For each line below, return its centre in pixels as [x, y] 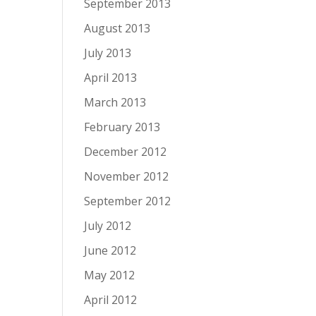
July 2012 [108, 226]
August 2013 [117, 28]
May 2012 [110, 275]
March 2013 [115, 102]
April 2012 [111, 300]
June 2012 [110, 250]
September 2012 [128, 201]
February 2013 [122, 127]
